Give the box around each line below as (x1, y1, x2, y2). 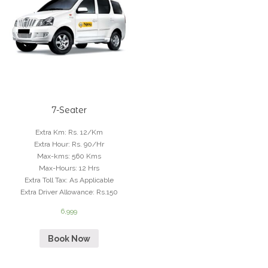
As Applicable (69, 175, 114, 184)
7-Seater (51, 104, 87, 115)
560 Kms (71, 151, 101, 160)
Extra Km (35, 127, 65, 136)
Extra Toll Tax (24, 175, 66, 184)
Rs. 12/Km (68, 127, 103, 136)
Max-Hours (38, 163, 75, 172)
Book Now (47, 233, 90, 243)
